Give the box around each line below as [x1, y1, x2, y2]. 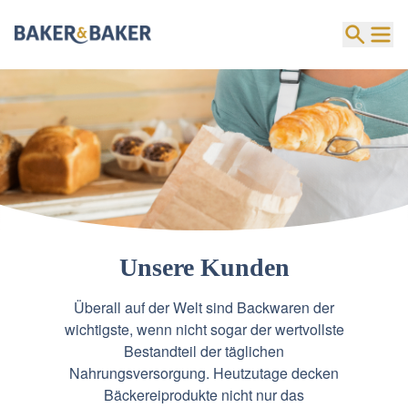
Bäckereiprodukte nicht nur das [104, 383, 304, 405]
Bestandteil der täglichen [124, 340, 284, 362]
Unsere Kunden [118, 252, 290, 281]
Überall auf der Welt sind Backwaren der [74, 296, 334, 318]
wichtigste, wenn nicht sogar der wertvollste [64, 318, 344, 340]
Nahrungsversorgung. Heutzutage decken [69, 362, 339, 383]
